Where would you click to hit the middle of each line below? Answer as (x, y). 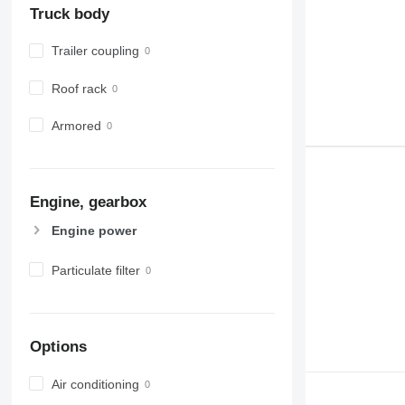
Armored (76, 125)
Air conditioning (95, 384)
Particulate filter (95, 270)
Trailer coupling (95, 51)
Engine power (94, 230)
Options (58, 347)
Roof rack (79, 88)
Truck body (69, 14)
